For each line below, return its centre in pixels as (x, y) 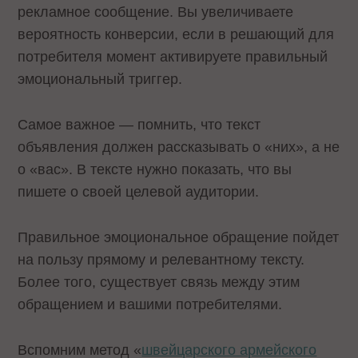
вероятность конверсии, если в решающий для (176, 35)
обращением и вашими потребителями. (150, 304)
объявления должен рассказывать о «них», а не (179, 147)
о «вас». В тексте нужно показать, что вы (155, 170)
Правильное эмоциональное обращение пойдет (179, 237)
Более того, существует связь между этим (159, 282)
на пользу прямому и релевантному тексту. (161, 259)
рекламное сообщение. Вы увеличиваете (156, 12)
